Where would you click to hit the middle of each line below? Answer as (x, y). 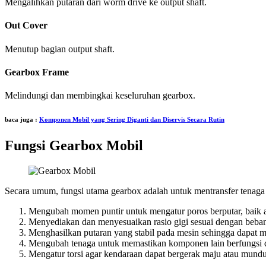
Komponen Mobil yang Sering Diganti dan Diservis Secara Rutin (132, 119)
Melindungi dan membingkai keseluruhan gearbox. (100, 96)
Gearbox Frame (37, 72)
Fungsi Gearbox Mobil (74, 145)
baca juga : (22, 119)
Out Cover (26, 26)
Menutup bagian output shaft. (60, 49)
